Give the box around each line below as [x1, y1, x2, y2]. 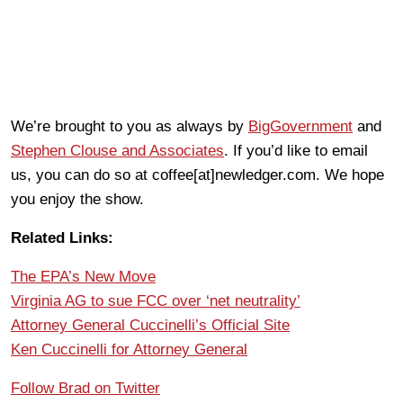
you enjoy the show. [11, 191, 144, 208]
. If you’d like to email [224, 142, 368, 159]
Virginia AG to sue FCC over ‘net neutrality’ [11, 292, 300, 309]
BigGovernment [248, 118, 353, 135]
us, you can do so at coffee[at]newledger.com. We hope [11, 166, 384, 184]
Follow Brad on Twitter [11, 380, 160, 397]
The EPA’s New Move [11, 268, 156, 285]
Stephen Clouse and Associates [11, 142, 224, 159]
